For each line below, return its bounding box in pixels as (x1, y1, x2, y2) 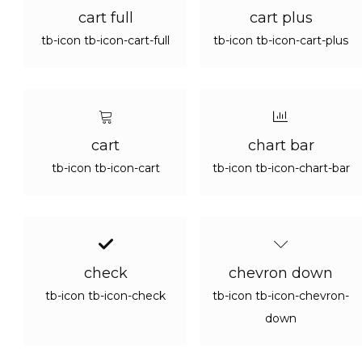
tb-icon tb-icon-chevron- (213, 288, 349, 303)
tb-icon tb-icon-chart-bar (212, 161, 350, 175)
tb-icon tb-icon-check (45, 288, 166, 303)
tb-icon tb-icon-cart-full (41, 33, 170, 48)
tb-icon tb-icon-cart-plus (213, 33, 348, 48)
